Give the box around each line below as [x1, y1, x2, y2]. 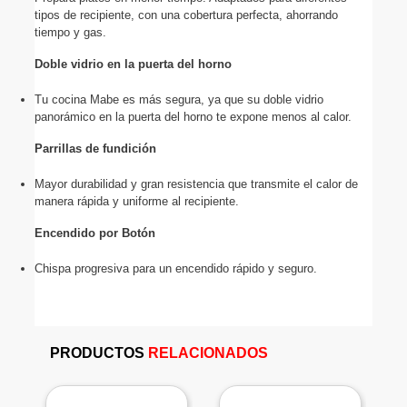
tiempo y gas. [34, 25, 106, 40]
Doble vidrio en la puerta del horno [34, 57, 232, 72]
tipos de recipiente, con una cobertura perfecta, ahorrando [34, 8, 338, 23]
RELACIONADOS [147, 345, 268, 362]
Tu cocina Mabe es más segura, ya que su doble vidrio [34, 93, 323, 107]
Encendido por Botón [34, 226, 155, 241]
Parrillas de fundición [34, 142, 156, 156]
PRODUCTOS [49, 345, 148, 362]
